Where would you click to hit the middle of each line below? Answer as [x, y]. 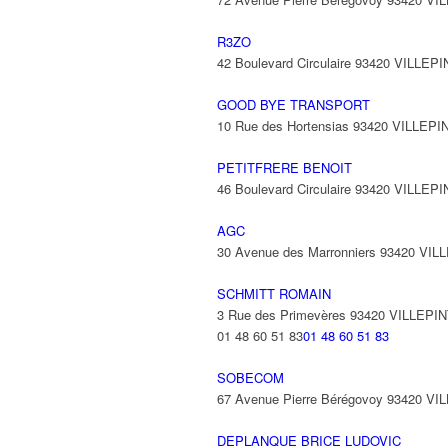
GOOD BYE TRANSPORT [293, 104]
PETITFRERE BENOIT [284, 167]
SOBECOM [250, 377]
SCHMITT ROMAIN [274, 293]
